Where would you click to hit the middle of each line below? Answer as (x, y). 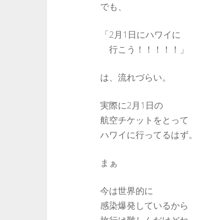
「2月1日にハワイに (140, 34)
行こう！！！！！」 (144, 49)
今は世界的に (126, 191)
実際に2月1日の (131, 105)
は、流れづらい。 (135, 77)
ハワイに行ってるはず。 (149, 135)
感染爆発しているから (144, 205)
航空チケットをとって (144, 120)
